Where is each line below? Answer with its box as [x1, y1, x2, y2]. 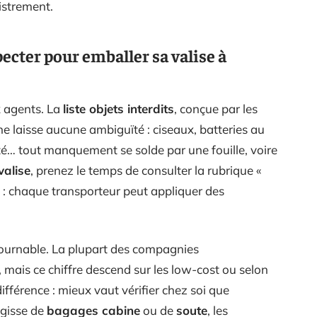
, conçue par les [174, 101, 258, 116]
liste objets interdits [63, 101, 174, 116]
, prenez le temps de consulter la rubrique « [30, 163, 262, 178]
